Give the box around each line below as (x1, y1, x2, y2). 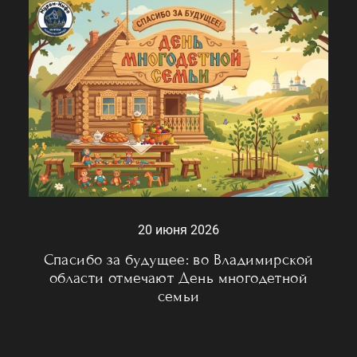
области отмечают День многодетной (49, 269, 308, 288)
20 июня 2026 (138, 222, 219, 238)
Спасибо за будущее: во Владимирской (43, 250, 314, 269)
